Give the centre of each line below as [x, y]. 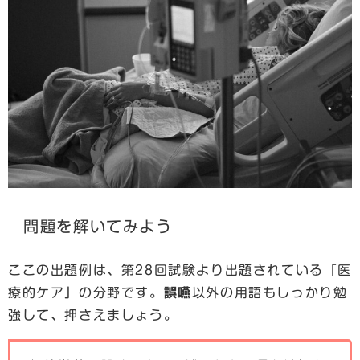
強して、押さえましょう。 [93, 315]
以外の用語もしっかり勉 [270, 293]
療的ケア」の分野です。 [86, 293]
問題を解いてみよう [98, 226]
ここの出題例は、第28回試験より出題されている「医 [180, 270]
